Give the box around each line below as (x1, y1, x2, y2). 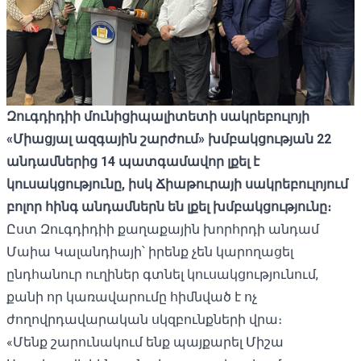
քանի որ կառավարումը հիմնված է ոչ (6, 288, 257, 305)
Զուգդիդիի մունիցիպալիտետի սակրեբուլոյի (6, 108, 309, 124)
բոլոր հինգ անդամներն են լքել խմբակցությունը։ (6, 198, 331, 214)
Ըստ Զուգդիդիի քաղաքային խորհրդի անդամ (6, 221, 319, 237)
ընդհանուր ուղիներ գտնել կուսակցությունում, (6, 266, 318, 282)
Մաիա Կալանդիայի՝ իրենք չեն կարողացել (6, 243, 293, 259)
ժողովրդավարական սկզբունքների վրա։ (6, 311, 282, 327)
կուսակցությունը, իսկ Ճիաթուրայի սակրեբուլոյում (6, 176, 348, 192)
